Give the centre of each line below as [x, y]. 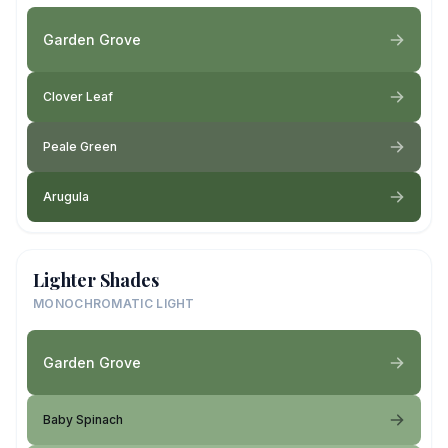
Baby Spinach [83, 419]
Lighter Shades [96, 280]
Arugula [66, 196]
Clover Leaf [78, 96]
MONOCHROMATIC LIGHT [114, 303]
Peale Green [80, 146]
